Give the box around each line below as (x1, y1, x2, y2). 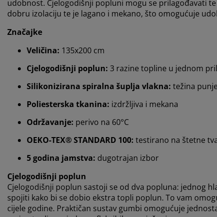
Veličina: (27, 45, 60, 56)
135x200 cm (60, 45, 105, 56)
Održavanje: (27, 117, 74, 128)
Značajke (7, 27, 42, 38)
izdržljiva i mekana (109, 99, 178, 110)
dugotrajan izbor (95, 153, 159, 164)
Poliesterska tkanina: (27, 99, 109, 110)
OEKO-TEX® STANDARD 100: (27, 135, 134, 146)
